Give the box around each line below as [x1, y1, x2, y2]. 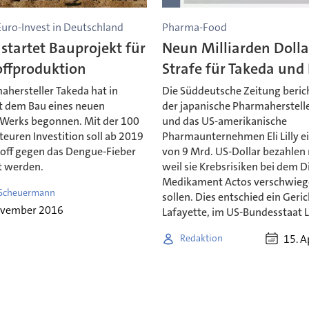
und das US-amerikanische [162, 113, 288, 128]
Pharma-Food [162, 19, 228, 34]
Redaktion [180, 232, 223, 245]
